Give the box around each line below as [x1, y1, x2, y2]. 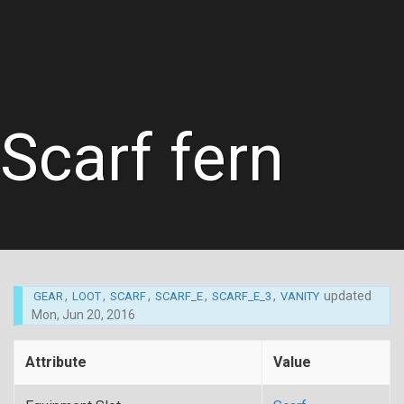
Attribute [25, 353, 87, 371]
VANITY [280, 289, 319, 303]
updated [321, 289, 372, 303]
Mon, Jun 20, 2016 [32, 308, 135, 322]
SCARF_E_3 [212, 289, 271, 303]
